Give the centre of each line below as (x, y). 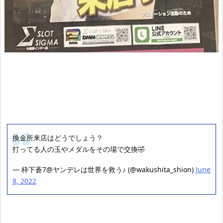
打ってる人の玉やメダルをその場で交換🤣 (79, 149)
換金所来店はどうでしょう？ (58, 137)
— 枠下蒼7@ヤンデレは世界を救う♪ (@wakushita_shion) (104, 170)
